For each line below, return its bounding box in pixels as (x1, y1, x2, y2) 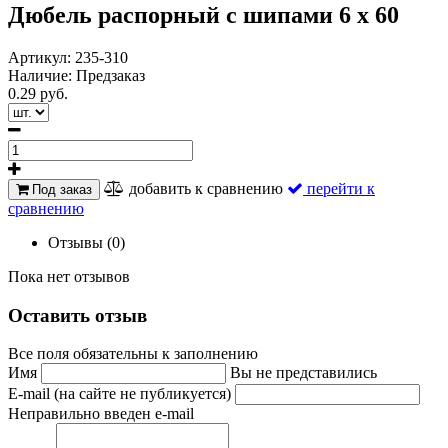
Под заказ (28, 181, 92, 197)
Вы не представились (230, 364, 377, 382)
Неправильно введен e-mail (8, 405, 194, 423)
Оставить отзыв (8, 304, 147, 326)
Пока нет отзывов (8, 267, 130, 285)
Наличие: (8, 66, 76, 84)
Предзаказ (76, 66, 145, 84)
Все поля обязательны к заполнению (8, 345, 258, 363)
